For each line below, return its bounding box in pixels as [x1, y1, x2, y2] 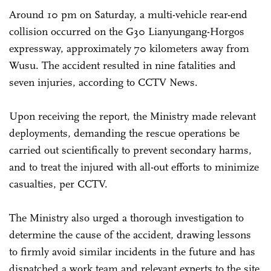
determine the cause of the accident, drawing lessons [9, 227, 251, 241]
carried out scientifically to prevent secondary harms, [9, 143, 252, 157]
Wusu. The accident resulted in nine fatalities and [9, 58, 236, 72]
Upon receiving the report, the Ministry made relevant [9, 109, 256, 123]
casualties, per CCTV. [9, 177, 108, 191]
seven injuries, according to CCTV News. [9, 75, 198, 89]
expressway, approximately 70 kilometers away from [9, 41, 249, 55]
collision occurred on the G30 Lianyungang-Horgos [9, 24, 244, 38]
